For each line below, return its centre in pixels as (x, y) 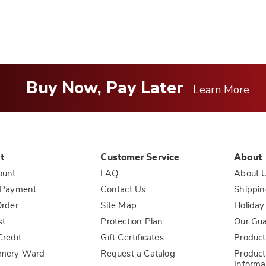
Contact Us (123, 190)
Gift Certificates (132, 238)
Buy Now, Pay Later (105, 88)
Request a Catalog (138, 254)
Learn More (221, 90)
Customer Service (140, 157)
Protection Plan (132, 222)
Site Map (119, 206)
